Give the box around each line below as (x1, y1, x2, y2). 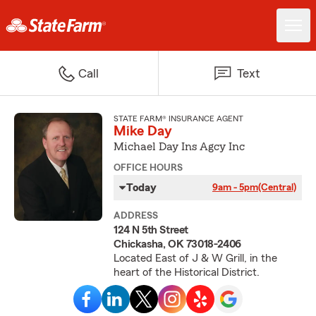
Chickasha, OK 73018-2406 (114, 238, 241, 250)
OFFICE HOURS (114, 163, 183, 173)
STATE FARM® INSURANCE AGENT (114, 114, 244, 123)
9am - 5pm (212, 183, 258, 193)
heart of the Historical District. (114, 267, 260, 278)
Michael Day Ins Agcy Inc (114, 141, 245, 152)
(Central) (257, 183, 296, 193)
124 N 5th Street (114, 224, 188, 236)
